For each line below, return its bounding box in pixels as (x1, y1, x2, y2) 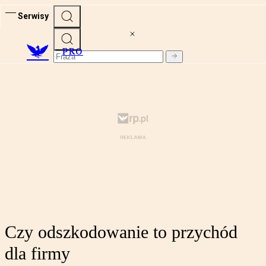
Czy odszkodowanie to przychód (5, 222, 237, 242)
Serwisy (18, 11, 49, 21)
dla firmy (5, 243, 70, 264)
